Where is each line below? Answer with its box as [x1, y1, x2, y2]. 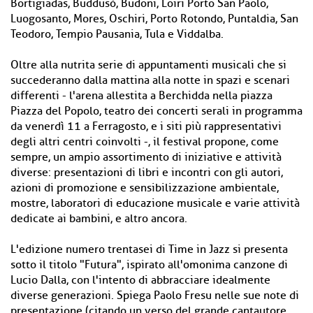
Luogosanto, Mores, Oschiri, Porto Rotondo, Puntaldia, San [10, 12, 298, 26]
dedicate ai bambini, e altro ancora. [10, 212, 187, 226]
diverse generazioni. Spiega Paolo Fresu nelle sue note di [10, 289, 299, 303]
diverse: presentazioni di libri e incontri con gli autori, [10, 166, 283, 180]
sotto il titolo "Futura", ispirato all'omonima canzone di [10, 258, 288, 272]
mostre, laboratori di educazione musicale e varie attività [10, 196, 300, 210]
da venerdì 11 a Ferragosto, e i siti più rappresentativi [10, 119, 282, 133]
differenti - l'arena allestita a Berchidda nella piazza [10, 89, 272, 103]
